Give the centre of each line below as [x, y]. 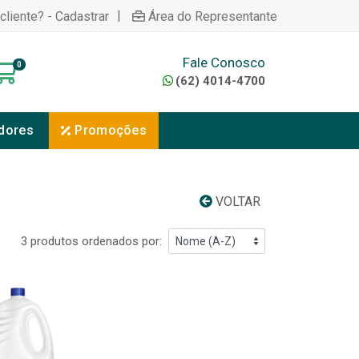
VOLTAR [236, 202]
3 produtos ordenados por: [91, 241]
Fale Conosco [224, 62]
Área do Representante [213, 16]
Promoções [111, 130]
